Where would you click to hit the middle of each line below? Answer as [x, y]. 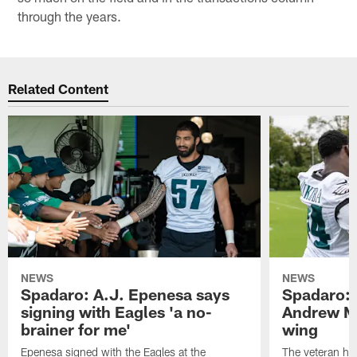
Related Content [59, 89]
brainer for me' [76, 329]
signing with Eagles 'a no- [117, 311]
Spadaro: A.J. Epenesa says [126, 294]
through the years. [70, 16]
